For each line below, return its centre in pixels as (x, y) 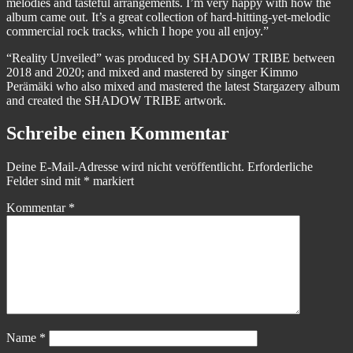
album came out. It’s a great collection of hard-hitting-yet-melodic (168, 17)
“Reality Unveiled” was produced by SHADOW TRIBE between (171, 58)
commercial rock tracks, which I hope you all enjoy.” (137, 31)
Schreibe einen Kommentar (118, 134)
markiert (112, 181)
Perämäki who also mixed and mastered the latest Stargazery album (173, 86)
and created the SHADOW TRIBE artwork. (116, 100)
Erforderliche (280, 167)
